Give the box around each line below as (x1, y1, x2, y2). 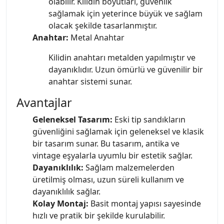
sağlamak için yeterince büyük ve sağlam (48, 7, 202, 19)
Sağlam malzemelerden (83, 161, 174, 173)
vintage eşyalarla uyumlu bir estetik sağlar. (32, 149, 192, 161)
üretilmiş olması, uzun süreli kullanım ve (32, 173, 184, 185)
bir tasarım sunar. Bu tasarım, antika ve (32, 137, 179, 149)
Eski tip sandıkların (112, 113, 185, 125)
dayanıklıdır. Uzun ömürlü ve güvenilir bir (48, 63, 203, 75)
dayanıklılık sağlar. (32, 185, 100, 197)
